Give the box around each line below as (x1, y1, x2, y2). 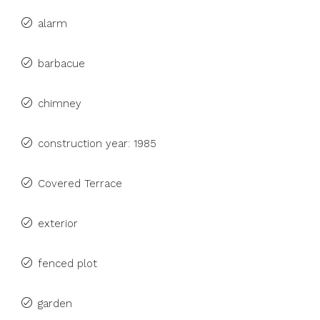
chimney (38, 97, 81, 110)
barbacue (38, 57, 85, 70)
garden (38, 297, 72, 310)
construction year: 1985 (38, 137, 156, 150)
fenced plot (38, 257, 97, 270)
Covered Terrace (38, 177, 122, 190)
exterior (38, 217, 78, 230)
